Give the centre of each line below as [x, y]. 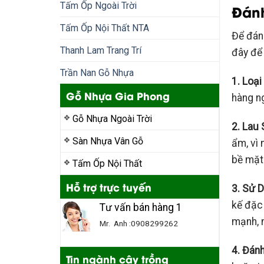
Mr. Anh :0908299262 [139, 223]
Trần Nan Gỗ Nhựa [97, 73]
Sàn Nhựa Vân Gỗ [108, 141]
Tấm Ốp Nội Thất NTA [105, 28]
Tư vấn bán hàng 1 [141, 207]
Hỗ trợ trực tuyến [109, 187]
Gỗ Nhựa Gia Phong [118, 95]
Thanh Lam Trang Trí [101, 50]
